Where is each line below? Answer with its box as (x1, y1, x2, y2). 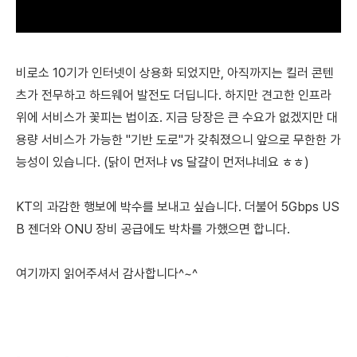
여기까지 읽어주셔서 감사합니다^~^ (16, 265, 198, 281)
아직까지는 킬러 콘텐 (224, 65, 334, 80)
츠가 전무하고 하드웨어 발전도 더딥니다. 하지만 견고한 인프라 (16, 87, 331, 103)
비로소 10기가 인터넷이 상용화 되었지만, (16, 65, 224, 80)
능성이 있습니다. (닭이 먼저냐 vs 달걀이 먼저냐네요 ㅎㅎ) (16, 154, 309, 170)
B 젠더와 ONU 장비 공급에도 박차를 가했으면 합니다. (16, 221, 290, 237)
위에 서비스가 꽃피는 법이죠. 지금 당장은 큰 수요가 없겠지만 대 (16, 109, 338, 125)
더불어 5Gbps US (245, 198, 339, 214)
